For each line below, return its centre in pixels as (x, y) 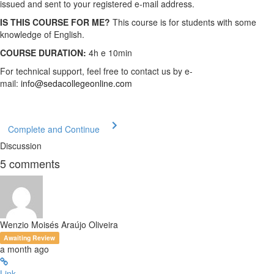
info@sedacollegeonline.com (76, 83)
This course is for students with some (184, 22)
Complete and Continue (54, 129)
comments (33, 164)
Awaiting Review (30, 238)
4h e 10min (110, 53)
